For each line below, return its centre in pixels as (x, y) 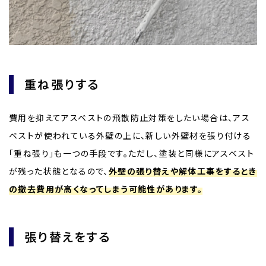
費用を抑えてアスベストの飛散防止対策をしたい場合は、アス (130, 118)
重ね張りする (62, 84)
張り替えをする (67, 237)
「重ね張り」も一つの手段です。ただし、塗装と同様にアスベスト (132, 153)
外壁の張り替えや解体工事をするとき (183, 171)
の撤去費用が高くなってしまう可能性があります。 (106, 189)
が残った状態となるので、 (59, 171)
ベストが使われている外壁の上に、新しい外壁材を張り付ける (130, 136)
